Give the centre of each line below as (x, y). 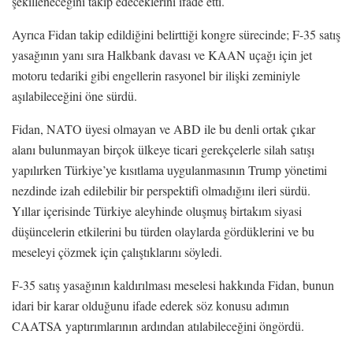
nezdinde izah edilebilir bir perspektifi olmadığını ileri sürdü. (161, 190)
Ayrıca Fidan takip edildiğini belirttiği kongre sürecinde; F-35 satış (176, 34)
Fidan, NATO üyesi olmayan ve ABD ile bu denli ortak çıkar (163, 128)
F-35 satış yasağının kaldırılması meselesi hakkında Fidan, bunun (173, 284)
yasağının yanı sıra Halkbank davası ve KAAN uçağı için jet (162, 54)
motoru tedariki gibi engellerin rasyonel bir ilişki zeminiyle (156, 75)
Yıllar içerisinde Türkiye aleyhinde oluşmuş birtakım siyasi (157, 210)
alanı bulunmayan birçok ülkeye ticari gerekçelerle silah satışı (163, 149)
